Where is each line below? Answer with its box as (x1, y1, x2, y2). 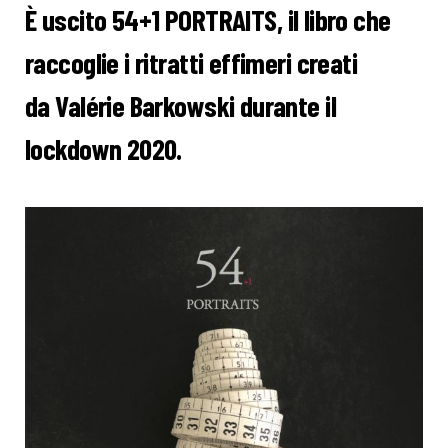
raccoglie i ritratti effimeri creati (25, 45, 358, 80)
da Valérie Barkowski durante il (25, 88, 337, 123)
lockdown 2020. (25, 131, 182, 166)
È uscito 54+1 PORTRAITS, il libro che (25, 2, 391, 37)
